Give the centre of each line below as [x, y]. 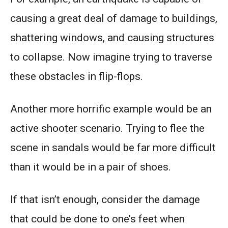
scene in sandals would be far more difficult [113, 148]
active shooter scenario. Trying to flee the [107, 129]
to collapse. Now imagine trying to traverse [111, 57]
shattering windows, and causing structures [112, 38]
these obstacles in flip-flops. [77, 77]
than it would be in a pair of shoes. [91, 167]
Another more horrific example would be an [111, 109]
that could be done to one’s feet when [97, 219]
